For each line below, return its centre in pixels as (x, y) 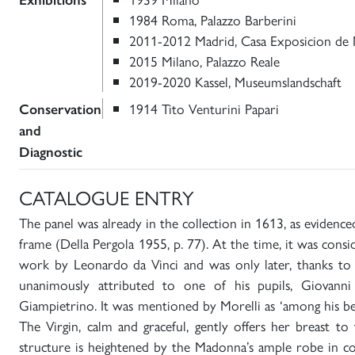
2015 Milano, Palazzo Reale (204, 61)
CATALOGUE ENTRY (107, 197)
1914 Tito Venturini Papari (204, 108)
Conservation (60, 109)
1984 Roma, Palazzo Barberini (213, 19)
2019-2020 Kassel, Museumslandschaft (235, 81)
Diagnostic (51, 152)
